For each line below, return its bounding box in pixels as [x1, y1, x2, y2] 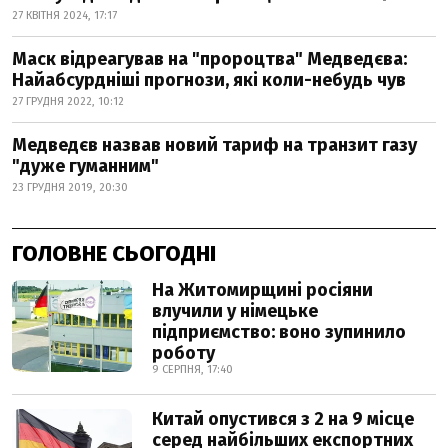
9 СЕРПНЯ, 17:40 [152, 363, 233, 376]
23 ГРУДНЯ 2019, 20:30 [12, 181, 128, 194]
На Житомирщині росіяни [152, 279, 373, 301]
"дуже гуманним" [12, 155, 159, 177]
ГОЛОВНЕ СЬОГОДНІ [12, 240, 216, 267]
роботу [152, 342, 215, 364]
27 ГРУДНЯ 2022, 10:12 [12, 95, 124, 108]
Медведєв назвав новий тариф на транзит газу [12, 134, 417, 156]
